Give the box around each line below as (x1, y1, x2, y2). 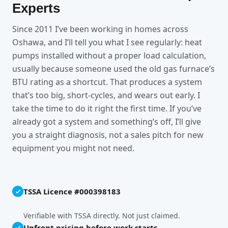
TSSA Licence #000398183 (23, 186, 121, 197)
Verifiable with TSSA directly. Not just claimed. (23, 211, 180, 221)
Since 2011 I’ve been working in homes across (12, 23, 188, 35)
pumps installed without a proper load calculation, (12, 50, 206, 62)
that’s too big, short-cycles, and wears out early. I (12, 90, 200, 101)
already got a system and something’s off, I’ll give (12, 116, 201, 128)
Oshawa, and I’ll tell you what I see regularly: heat (12, 37, 202, 48)
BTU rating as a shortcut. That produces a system (12, 76, 202, 88)
